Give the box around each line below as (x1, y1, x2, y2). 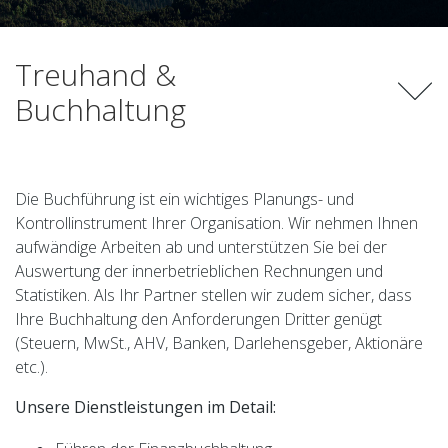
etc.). (15, 356, 48, 378)
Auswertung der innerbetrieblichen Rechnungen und (15, 260, 383, 282)
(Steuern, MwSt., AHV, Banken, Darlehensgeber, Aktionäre (15, 332, 423, 354)
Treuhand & (15, 54, 176, 95)
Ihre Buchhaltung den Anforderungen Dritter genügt (15, 308, 382, 330)
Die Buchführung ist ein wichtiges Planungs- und (15, 188, 354, 210)
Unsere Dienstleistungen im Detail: (15, 396, 276, 418)
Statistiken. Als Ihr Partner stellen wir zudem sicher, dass (15, 284, 412, 306)
